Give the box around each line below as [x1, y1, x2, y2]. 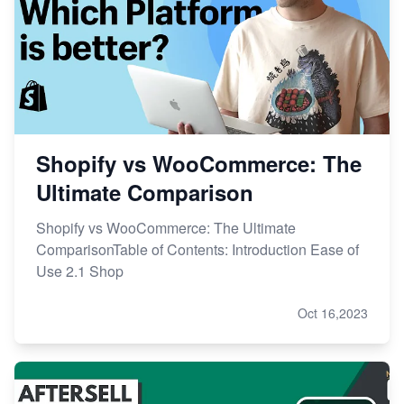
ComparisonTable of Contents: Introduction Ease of [36, 239, 359, 261]
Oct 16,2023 [298, 304, 368, 323]
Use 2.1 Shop [36, 261, 124, 282]
